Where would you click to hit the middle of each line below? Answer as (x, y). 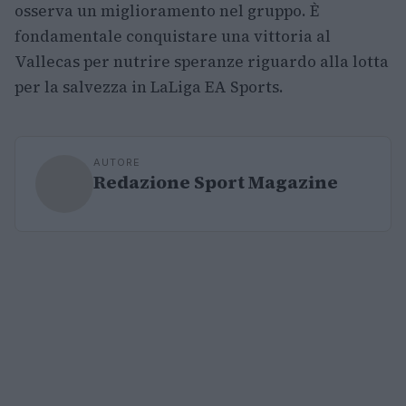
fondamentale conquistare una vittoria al (173, 36)
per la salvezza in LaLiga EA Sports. (149, 87)
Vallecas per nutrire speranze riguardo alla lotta (202, 61)
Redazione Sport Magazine (216, 182)
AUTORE (117, 162)
